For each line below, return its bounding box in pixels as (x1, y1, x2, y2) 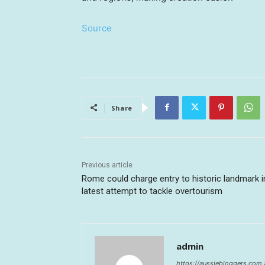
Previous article (82, 160, 132, 169)
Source (82, 22, 112, 34)
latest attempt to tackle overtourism (82, 185, 222, 196)
